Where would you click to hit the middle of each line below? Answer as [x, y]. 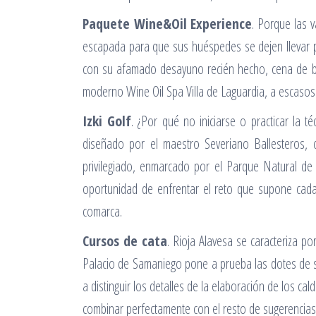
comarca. [102, 211]
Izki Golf [107, 121]
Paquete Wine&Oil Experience [168, 24]
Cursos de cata [125, 241]
